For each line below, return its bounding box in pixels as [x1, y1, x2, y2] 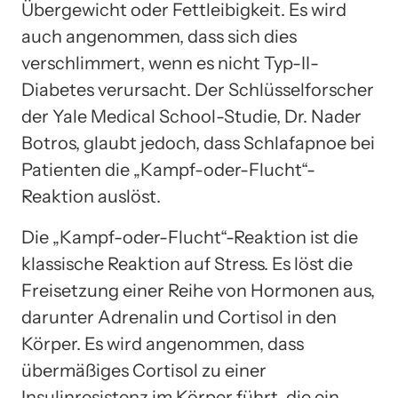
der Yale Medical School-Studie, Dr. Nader [21, 105, 362, 127]
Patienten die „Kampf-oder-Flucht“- [21, 158, 315, 180]
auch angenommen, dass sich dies [21, 25, 297, 47]
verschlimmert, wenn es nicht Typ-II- [21, 52, 319, 74]
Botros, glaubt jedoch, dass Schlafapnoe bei [21, 131, 375, 154]
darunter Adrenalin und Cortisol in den [21, 306, 337, 328]
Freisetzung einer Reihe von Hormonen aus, [21, 279, 375, 301]
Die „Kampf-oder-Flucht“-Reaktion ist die [21, 226, 358, 248]
